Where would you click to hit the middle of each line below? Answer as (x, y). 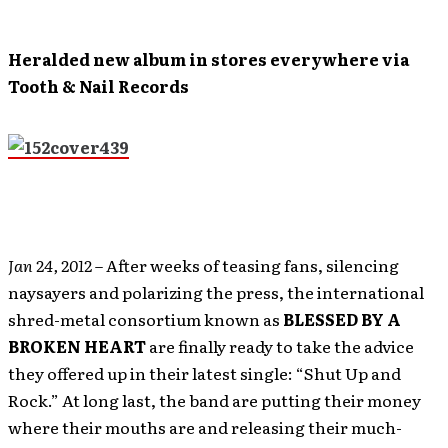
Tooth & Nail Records (98, 86)
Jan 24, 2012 (50, 265)
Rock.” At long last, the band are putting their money (214, 400)
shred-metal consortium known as (145, 319)
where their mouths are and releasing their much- (205, 427)
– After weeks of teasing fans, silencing (245, 265)
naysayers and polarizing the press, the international (216, 292)
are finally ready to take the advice (280, 346)
